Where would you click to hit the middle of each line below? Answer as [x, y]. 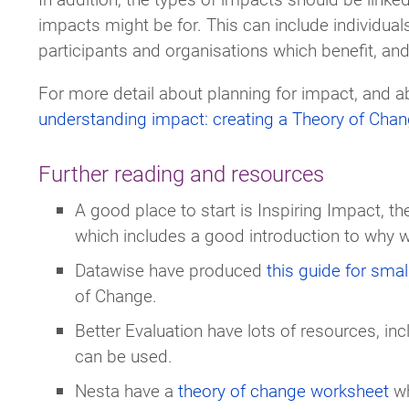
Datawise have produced [171, 269]
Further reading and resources [181, 174]
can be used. [124, 355]
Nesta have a [126, 390]
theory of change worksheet [283, 390]
